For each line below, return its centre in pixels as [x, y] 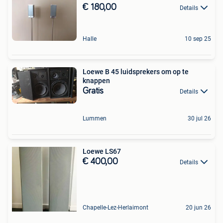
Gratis [93, 91]
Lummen [95, 118]
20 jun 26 [198, 207]
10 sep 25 [198, 39]
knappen [96, 80]
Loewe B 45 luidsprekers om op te [136, 71]
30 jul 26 [199, 118]
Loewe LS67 [102, 151]
